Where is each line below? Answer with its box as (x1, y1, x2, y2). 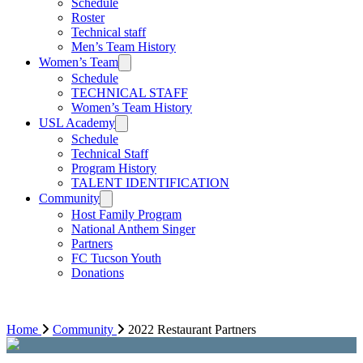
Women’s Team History (71, 100, 192, 114)
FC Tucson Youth (71, 251, 161, 265)
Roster (71, 11, 105, 24)
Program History (71, 161, 156, 175)
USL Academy (39, 116, 115, 130)
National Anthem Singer (71, 222, 195, 236)
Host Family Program (71, 207, 181, 221)
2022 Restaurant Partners (128, 322, 256, 336)
